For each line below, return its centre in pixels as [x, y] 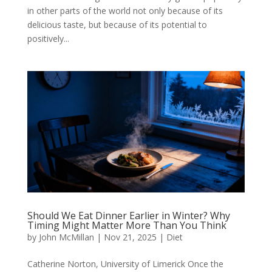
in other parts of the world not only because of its [125, 11]
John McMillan [66, 237]
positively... [48, 39]
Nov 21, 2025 [130, 237]
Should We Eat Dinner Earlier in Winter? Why [128, 216]
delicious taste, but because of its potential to [117, 25]
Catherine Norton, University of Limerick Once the [125, 264]
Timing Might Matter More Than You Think [127, 226]
